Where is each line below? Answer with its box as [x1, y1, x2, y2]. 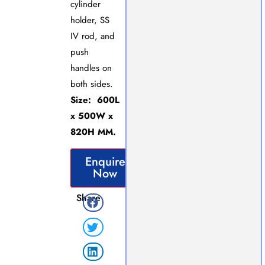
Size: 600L [70, 93, 119, 106]
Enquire [85, 153, 125, 170]
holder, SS [70, 13, 109, 27]
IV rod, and [70, 29, 115, 43]
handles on [70, 61, 112, 75]
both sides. [70, 77, 113, 91]
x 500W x [70, 109, 113, 122]
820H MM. [70, 125, 116, 138]
